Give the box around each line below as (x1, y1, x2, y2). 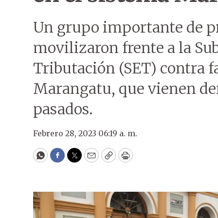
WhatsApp (39, 154, 86, 165)
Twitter (73, 154, 107, 165)
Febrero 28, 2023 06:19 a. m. (33, 128, 137, 138)
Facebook (56, 154, 98, 165)
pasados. (33, 100, 93, 118)
